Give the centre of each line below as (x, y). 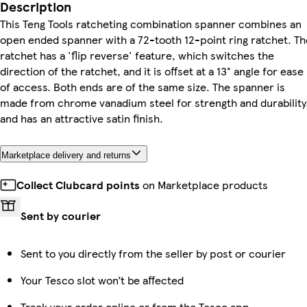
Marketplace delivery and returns (66, 155)
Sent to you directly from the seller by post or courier (153, 253)
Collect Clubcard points (78, 184)
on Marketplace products (204, 184)
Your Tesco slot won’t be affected (102, 280)
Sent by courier (61, 215)
